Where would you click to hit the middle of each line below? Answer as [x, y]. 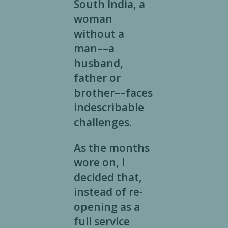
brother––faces [113, 93]
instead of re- [108, 192]
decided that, [108, 177]
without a [99, 34]
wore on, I [99, 163]
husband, [98, 63]
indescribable [109, 108]
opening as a [107, 207]
